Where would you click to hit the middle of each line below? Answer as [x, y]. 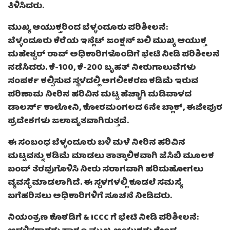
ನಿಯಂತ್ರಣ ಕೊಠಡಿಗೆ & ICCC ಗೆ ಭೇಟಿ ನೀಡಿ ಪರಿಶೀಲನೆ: [103, 218]
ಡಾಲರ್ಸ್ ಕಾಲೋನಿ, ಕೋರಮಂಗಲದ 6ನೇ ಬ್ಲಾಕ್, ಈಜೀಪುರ [115, 109]
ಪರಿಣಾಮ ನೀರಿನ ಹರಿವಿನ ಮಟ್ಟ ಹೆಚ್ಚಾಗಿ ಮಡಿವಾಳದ [100, 95]
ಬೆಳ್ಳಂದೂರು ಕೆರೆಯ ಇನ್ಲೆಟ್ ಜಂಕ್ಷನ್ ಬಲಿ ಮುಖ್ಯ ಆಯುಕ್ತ [107, 42]
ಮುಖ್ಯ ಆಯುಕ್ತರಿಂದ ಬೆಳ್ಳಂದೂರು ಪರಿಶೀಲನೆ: [88, 28]
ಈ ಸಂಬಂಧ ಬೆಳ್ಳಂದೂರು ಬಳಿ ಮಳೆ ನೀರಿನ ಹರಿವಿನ [97, 143]
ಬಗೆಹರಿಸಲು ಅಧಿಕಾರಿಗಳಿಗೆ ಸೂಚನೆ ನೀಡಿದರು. [90, 197]
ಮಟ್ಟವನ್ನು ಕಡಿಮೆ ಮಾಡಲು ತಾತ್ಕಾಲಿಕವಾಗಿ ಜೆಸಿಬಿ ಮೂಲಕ [111, 157]
